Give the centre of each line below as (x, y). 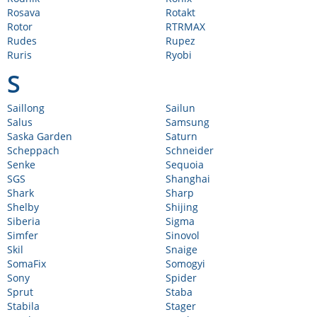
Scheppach (33, 150)
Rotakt (180, 12)
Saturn (181, 136)
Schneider (190, 150)
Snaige (181, 249)
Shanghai (188, 179)
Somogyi (185, 264)
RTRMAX (185, 27)
